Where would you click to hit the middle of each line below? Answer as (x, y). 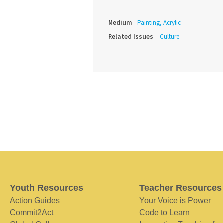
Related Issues (131, 37)
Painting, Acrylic (159, 23)
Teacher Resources (180, 188)
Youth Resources (47, 188)
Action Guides (35, 201)
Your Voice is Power (175, 201)
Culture (169, 37)
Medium (120, 23)
